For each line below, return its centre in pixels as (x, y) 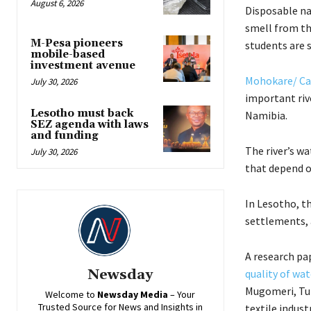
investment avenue (83, 66)
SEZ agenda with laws (90, 125)
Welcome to (72, 294)
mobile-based (68, 55)
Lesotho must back (82, 114)
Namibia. (266, 115)
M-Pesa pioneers (77, 44)
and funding (65, 136)
